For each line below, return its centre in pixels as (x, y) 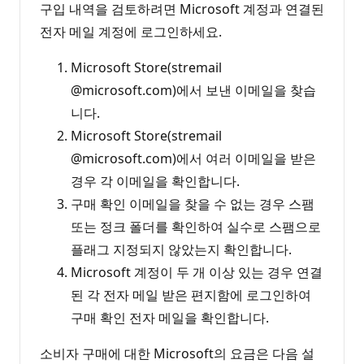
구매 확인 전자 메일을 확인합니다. (170, 317)
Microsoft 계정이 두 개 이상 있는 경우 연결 (197, 272)
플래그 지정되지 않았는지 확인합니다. (181, 249)
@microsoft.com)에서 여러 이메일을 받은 (193, 158)
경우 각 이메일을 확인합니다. (155, 181)
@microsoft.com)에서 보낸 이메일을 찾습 (193, 90)
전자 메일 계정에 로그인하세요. (131, 31)
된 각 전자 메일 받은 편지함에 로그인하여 (191, 295)
